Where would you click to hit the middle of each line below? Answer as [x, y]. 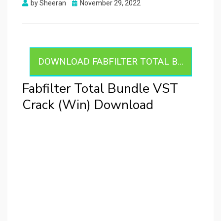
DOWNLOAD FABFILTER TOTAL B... [110, 62]
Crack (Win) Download [88, 105]
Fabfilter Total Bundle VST [100, 89]
